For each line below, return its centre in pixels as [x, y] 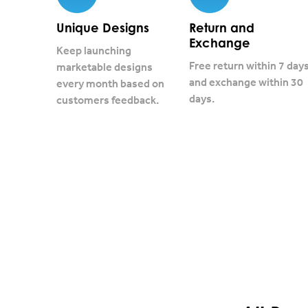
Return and [221, 27]
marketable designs [104, 67]
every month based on [110, 83]
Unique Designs [103, 27]
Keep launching [94, 50]
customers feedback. [108, 100]
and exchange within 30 [246, 82]
